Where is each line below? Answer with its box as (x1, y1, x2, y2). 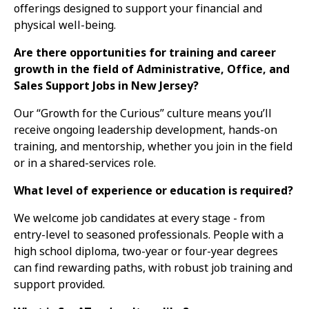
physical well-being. (14, 17, 116, 33)
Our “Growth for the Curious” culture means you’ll (14, 105, 272, 121)
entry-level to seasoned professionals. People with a (14, 226, 283, 243)
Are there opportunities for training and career (14, 44, 276, 61)
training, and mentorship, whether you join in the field (14, 138, 292, 154)
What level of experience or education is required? (14, 182, 293, 199)
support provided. (14, 276, 105, 292)
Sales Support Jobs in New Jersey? (14, 77, 199, 94)
